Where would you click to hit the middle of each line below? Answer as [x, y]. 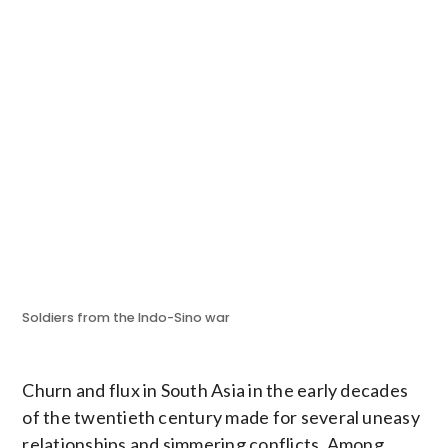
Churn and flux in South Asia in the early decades [215, 389]
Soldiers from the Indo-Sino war [126, 317]
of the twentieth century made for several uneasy [221, 416]
